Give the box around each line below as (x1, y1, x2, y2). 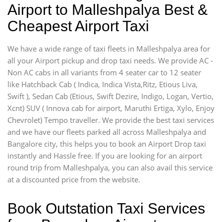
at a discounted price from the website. (7, 174, 140, 184)
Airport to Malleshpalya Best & (7, 1, 208, 18)
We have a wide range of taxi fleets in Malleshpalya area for (7, 43, 210, 54)
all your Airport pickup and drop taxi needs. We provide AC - (7, 55, 213, 65)
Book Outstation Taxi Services (7, 200, 205, 217)
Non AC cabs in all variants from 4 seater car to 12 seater (7, 67, 201, 77)
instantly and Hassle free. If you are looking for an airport (7, 150, 202, 161)
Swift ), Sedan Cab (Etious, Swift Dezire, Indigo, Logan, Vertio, (7, 91, 214, 101)
